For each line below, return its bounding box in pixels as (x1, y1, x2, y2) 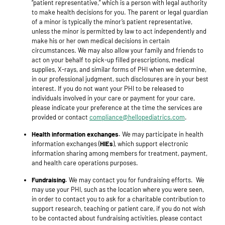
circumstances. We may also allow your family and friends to (32, 46, 203, 55)
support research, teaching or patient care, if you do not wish (32, 204, 205, 213)
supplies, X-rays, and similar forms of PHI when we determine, (32, 65, 206, 74)
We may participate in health (121, 130, 203, 139)
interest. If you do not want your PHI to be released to (32, 84, 184, 93)
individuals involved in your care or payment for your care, (32, 94, 195, 102)
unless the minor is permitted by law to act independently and (32, 27, 206, 36)
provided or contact (32, 113, 89, 122)
